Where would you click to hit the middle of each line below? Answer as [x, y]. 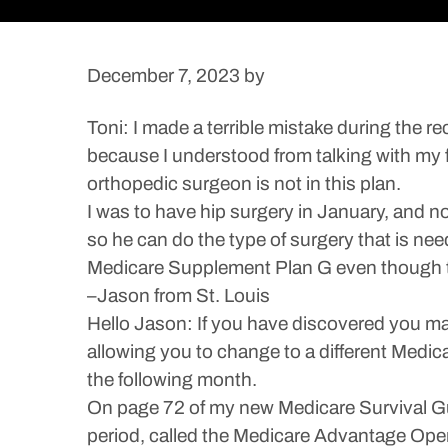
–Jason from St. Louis [178, 295]
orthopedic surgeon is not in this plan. [244, 183]
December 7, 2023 [163, 75]
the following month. [172, 379]
